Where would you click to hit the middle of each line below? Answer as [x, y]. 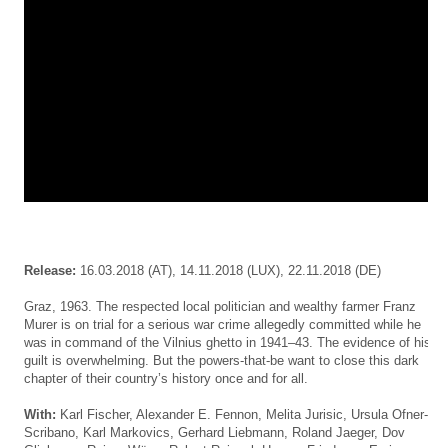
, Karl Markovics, [126, 432]
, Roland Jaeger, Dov [344, 432]
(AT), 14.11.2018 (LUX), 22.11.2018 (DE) [264, 270]
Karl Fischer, [98, 414]
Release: [50, 270]
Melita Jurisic [304, 414]
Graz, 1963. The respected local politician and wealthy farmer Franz [220, 306]
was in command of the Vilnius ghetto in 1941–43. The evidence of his [227, 342]
